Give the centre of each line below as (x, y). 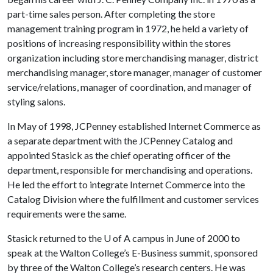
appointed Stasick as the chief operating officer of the (119, 155)
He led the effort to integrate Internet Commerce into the (126, 184)
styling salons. (36, 101)
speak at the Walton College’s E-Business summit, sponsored (133, 253)
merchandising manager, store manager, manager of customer (135, 72)
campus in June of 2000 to (185, 238)
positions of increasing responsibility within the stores (119, 43)
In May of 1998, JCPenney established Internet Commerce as (134, 126)
